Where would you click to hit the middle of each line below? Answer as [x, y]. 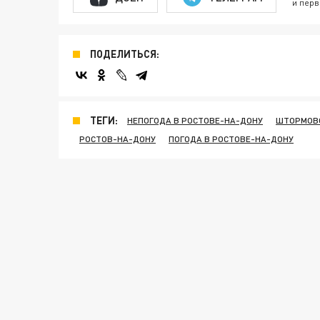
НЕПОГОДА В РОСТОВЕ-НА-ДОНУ [195, 121]
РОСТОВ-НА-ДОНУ [117, 139]
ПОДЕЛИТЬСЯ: [125, 54]
